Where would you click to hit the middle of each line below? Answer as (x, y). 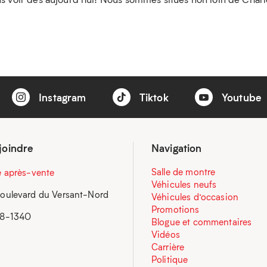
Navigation (177, 148)
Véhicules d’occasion (195, 197)
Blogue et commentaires (202, 222)
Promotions (176, 209)
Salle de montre (184, 172)
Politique (170, 259)
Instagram (61, 97)
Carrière (168, 247)
